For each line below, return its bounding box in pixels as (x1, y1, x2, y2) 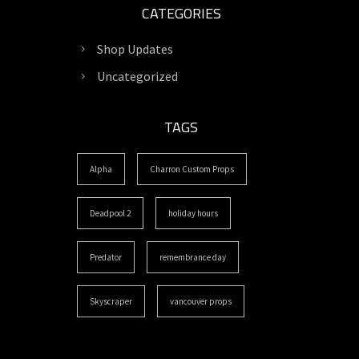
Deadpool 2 (90, 208, 131, 219)
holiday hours (168, 208, 218, 219)
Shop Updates (97, 41, 173, 57)
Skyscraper (90, 296, 132, 307)
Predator (90, 252, 122, 263)
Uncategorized (97, 68, 178, 84)
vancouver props (170, 296, 232, 307)
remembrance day (159, 252, 226, 263)
